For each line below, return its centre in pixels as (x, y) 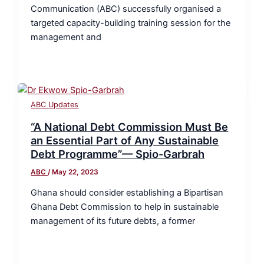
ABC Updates (55, 104)
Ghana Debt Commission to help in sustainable (125, 207)
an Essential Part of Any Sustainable (125, 140)
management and (66, 37)
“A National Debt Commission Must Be (130, 126)
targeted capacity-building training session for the (131, 23)
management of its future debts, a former (113, 221)
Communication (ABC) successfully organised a (126, 9)
